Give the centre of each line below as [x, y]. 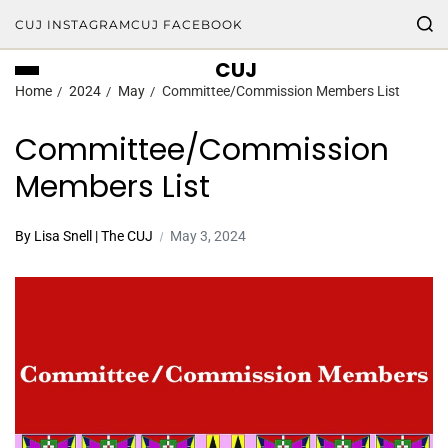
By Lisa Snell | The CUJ [84, 236]
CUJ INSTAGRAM [73, 24]
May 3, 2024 [208, 236]
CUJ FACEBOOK [187, 24]
